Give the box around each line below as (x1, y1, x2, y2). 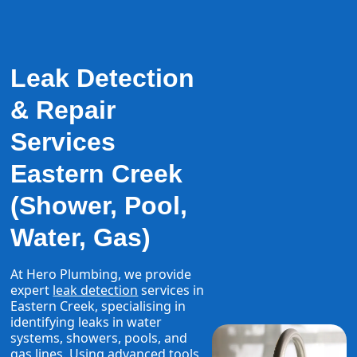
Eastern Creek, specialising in (10, 297, 186, 316)
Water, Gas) (10, 223, 151, 253)
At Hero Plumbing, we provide (10, 265, 192, 284)
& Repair (10, 96, 116, 125)
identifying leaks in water (10, 313, 163, 331)
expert (10, 281, 53, 300)
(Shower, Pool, (10, 191, 188, 221)
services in (138, 281, 205, 300)
